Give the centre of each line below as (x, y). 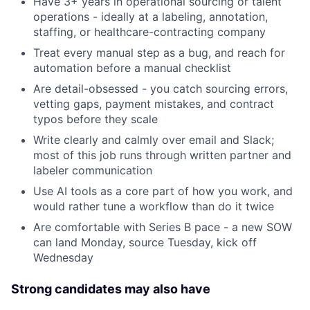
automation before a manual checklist (132, 68)
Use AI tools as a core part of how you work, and (163, 191)
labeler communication (93, 171)
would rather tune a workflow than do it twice (154, 207)
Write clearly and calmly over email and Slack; (154, 140)
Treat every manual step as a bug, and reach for (159, 53)
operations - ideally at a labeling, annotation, (151, 17)
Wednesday (63, 258)
